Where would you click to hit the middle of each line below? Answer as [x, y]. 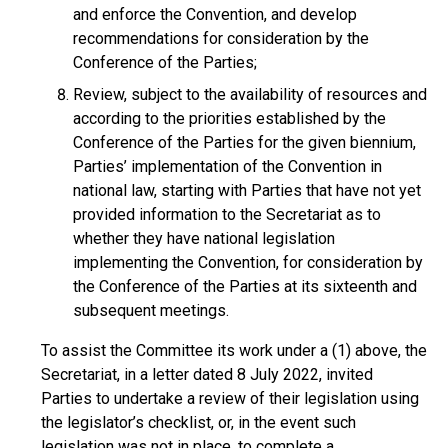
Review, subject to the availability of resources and [250, 94]
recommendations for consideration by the [221, 38]
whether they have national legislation [204, 238]
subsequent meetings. [151, 310]
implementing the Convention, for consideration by [248, 262]
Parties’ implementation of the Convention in [227, 166]
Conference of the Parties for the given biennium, [244, 142]
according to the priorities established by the [229, 118]
